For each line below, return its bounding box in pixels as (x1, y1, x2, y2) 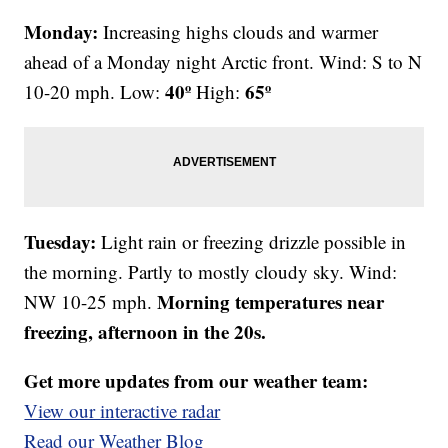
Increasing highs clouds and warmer (98, 19, 379, 45)
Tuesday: (24, 228, 102, 256)
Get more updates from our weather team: (24, 367, 369, 395)
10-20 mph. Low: (24, 79, 166, 105)
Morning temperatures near (157, 288, 385, 316)
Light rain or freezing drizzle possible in (101, 229, 407, 255)
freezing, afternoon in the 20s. (24, 318, 267, 346)
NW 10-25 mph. (24, 289, 158, 315)
